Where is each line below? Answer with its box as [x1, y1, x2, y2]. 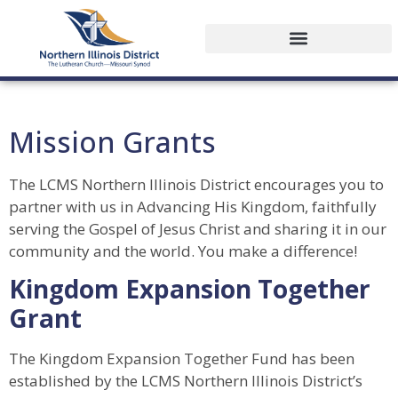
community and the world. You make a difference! [9, 240, 357, 261]
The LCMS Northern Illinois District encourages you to [9, 173, 384, 195]
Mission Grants [9, 122, 216, 161]
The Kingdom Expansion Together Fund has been [9, 347, 354, 369]
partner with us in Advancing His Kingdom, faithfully [9, 195, 377, 217]
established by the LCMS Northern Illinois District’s [9, 370, 362, 391]
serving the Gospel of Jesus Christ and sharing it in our [9, 218, 386, 239]
